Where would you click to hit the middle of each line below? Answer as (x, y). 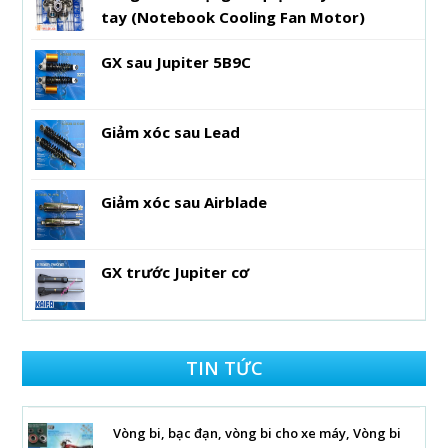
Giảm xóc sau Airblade (184, 201)
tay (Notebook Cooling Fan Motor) (233, 16)
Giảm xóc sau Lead (171, 131)
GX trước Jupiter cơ (175, 271)
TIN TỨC (224, 367)
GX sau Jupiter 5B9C (176, 61)
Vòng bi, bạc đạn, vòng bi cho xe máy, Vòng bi (257, 432)
